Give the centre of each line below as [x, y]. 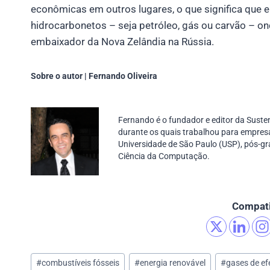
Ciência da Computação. [164, 156]
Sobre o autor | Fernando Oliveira [94, 76]
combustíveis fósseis [81, 263]
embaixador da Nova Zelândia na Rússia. [122, 41]
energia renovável [173, 263]
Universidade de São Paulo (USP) [179, 144]
